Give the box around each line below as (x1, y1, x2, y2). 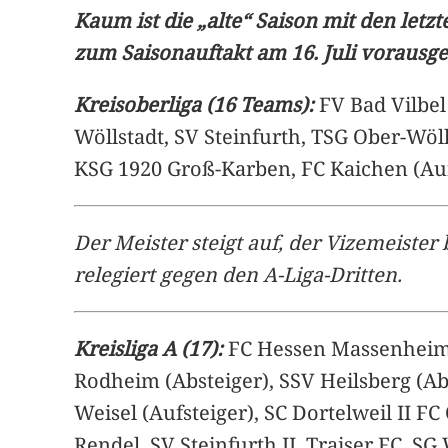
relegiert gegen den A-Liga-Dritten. (74, 260, 403, 288)
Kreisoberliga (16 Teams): (74, 90, 315, 118)
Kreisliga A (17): (74, 334, 224, 362)
